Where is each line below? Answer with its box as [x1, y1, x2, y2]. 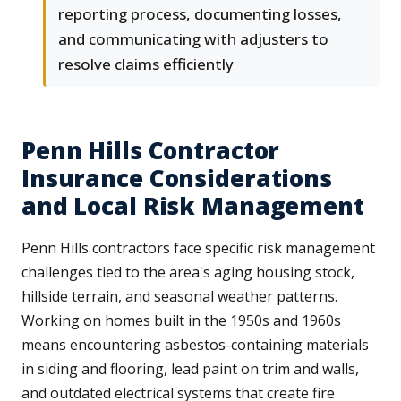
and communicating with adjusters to [58, 29, 328, 50]
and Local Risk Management [21, 190, 364, 223]
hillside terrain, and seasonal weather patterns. [21, 286, 337, 307]
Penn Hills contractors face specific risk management [21, 238, 375, 259]
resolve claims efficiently [58, 54, 234, 75]
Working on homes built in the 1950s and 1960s [21, 311, 341, 331]
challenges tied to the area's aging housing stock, [21, 262, 354, 283]
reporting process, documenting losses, [58, 4, 342, 25]
